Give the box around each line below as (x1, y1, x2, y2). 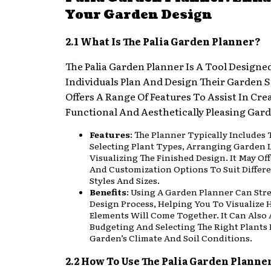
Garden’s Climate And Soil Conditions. (90, 231, 252, 244)
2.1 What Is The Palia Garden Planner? (65, 33, 261, 48)
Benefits (90, 185, 126, 198)
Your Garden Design (65, 7, 212, 24)
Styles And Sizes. (90, 174, 160, 186)
